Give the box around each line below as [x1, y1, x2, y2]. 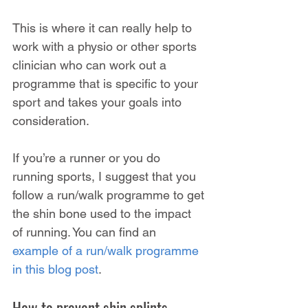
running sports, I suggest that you [12, 168, 199, 184]
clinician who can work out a [12, 57, 170, 72]
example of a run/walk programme [12, 243, 202, 258]
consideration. [12, 113, 89, 128]
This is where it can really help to [12, 20, 195, 35]
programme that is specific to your [12, 76, 201, 91]
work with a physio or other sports [12, 38, 200, 54]
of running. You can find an [12, 224, 159, 239]
